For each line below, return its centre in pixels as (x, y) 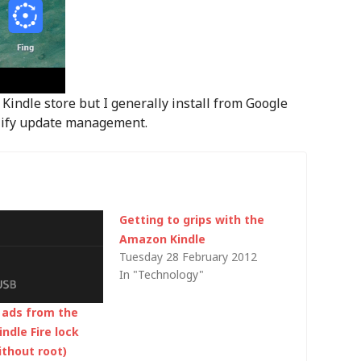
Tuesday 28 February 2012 (189, 257)
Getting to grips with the (192, 220)
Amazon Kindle (163, 239)
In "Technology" (162, 274)
